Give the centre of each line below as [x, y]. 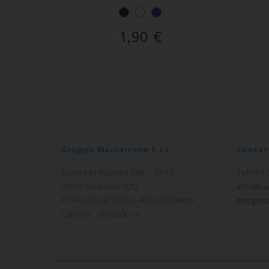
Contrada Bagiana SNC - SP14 [117, 173]
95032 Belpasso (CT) [99, 186]
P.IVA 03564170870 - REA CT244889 [128, 200]
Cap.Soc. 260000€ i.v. [101, 214]
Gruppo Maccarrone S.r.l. [116, 150]
